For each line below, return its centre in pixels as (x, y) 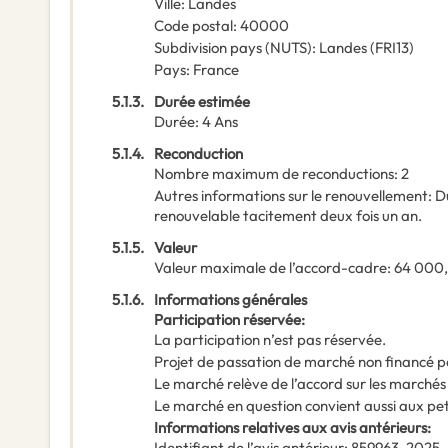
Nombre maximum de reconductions (274, 174)
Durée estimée (202, 102)
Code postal (193, 26)
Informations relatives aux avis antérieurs (290, 428)
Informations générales (230, 300)
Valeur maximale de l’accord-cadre (270, 268)
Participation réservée (227, 320)
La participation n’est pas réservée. (270, 340)
